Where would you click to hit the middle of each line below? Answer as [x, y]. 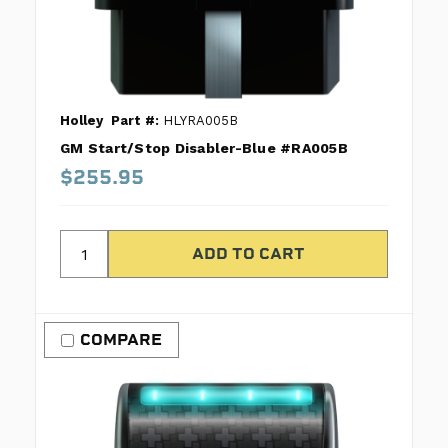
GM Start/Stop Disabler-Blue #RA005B [204, 148]
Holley [81, 121]
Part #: [135, 121]
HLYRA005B [198, 121]
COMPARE [121, 340]
